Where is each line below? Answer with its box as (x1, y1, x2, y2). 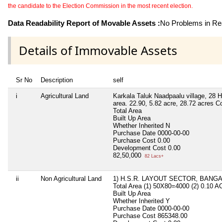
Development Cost (113, 144, 166, 152)
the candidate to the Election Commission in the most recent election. (8, 2, 193, 9)
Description (41, 76, 73, 84)
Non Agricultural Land (41, 174, 102, 182)
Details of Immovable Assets (19, 42, 177, 58)
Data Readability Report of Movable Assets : (8, 18, 160, 27)
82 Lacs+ (143, 153, 164, 159)
